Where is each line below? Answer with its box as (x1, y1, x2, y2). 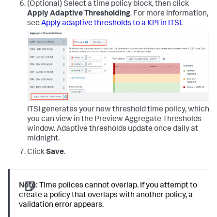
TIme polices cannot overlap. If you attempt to (38, 182, 198, 190)
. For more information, (130, 10, 208, 18)
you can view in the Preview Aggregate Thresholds (27, 115, 201, 124)
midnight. (27, 135, 60, 143)
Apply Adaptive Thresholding (27, 10, 130, 18)
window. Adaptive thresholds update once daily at (27, 125, 198, 133)
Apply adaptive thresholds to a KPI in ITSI (41, 20, 181, 28)
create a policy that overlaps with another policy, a (19, 191, 193, 200)
